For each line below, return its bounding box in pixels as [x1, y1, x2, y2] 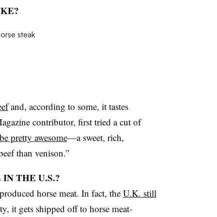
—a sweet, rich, [67, 131, 124, 144]
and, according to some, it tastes [8, 100, 128, 113]
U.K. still [123, 187, 156, 200]
